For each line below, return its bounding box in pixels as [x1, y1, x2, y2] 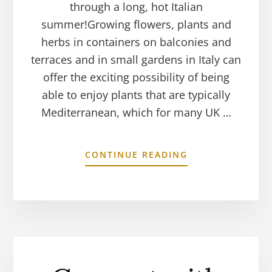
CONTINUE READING [84, 148, 188, 160]
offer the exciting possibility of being [42, 69, 229, 84]
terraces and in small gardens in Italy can [31, 52, 241, 67]
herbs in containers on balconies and [41, 34, 231, 49]
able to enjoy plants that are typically [42, 87, 230, 102]
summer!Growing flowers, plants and [41, 16, 231, 32]
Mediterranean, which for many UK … [41, 104, 231, 120]
